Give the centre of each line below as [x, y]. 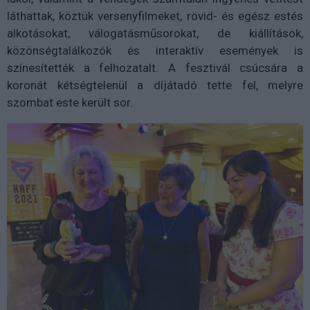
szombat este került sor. [70, 102]
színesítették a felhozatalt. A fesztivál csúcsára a [155, 67]
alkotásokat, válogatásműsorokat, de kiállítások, [155, 33]
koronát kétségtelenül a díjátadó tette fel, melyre [155, 85]
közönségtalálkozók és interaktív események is [155, 50]
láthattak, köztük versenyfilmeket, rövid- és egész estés [155, 16]
